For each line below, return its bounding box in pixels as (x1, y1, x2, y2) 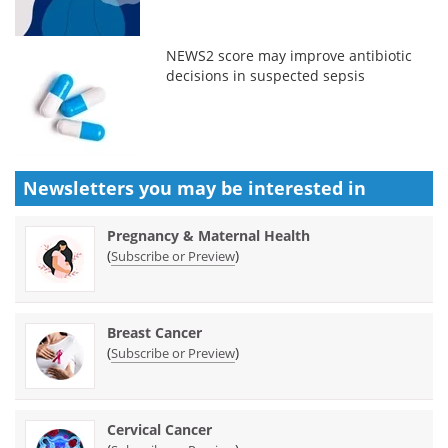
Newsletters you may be (23, 175, 248, 200)
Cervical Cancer (107, 419, 212, 439)
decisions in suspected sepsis (166, 65, 366, 85)
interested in (248, 175, 366, 200)
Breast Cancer (107, 322, 202, 342)
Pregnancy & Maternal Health (107, 225, 310, 245)
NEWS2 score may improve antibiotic (166, 45, 413, 65)
